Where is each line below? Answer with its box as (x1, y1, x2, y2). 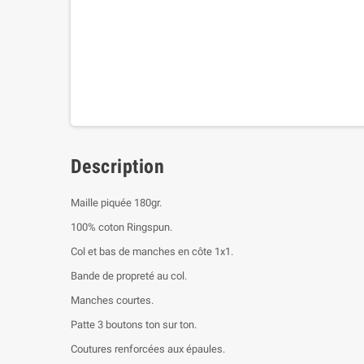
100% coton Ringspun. (71, 221, 172, 233)
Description (71, 155, 165, 178)
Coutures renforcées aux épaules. (71, 343, 225, 355)
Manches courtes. (71, 294, 154, 306)
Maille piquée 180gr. (71, 197, 162, 209)
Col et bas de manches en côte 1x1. (71, 245, 233, 258)
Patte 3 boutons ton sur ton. (71, 318, 197, 331)
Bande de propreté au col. (71, 270, 187, 282)
